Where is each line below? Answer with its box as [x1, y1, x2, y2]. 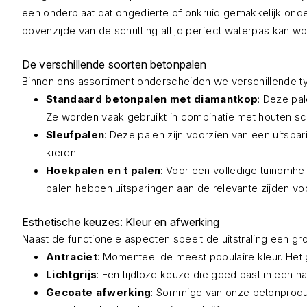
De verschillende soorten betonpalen [22, 58, 207, 71]
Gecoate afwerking [46, 286, 151, 299]
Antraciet [46, 250, 97, 263]
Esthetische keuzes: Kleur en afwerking [22, 215, 220, 229]
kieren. [46, 146, 79, 159]
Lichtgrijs [46, 268, 97, 281]
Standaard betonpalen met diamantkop [46, 93, 258, 106]
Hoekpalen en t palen [46, 164, 161, 177]
